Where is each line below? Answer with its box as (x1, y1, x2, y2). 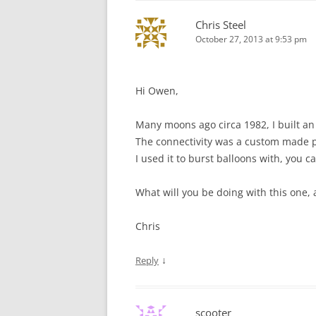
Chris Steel (195, 18, 246, 32)
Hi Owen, (135, 84, 178, 97)
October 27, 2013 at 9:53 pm (195, 33, 307, 45)
